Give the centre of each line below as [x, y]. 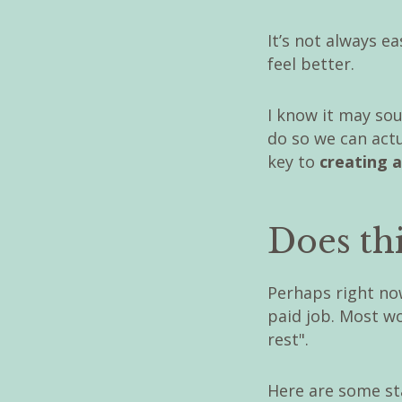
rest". [290, 340]
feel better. [311, 63]
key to [293, 161]
